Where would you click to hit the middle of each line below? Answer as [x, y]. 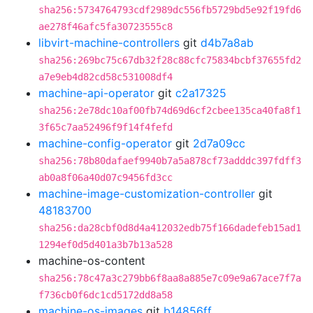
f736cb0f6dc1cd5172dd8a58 [105, 295]
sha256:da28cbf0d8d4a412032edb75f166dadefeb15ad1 [170, 228]
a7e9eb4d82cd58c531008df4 [105, 77]
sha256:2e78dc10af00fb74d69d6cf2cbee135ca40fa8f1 [170, 110]
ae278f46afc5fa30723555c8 [105, 27]
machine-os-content [92, 261]
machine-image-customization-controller [147, 194]
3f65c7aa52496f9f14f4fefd [105, 127]
